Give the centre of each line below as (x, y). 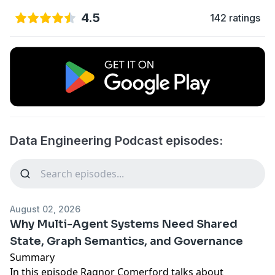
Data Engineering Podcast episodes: (116, 140)
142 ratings (235, 18)
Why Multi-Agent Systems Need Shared (124, 224)
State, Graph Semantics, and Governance (126, 241)
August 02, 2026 (45, 209)
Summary (33, 257)
